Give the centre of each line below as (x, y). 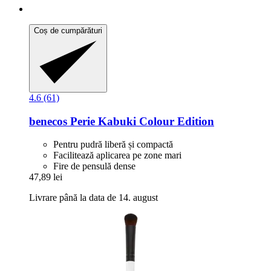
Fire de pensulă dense (94, 166)
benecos (48, 121)
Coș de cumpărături (68, 31)
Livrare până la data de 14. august (93, 198)
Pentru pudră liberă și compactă (113, 145)
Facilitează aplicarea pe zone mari (117, 155)
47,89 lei (46, 177)
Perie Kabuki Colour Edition (141, 121)
